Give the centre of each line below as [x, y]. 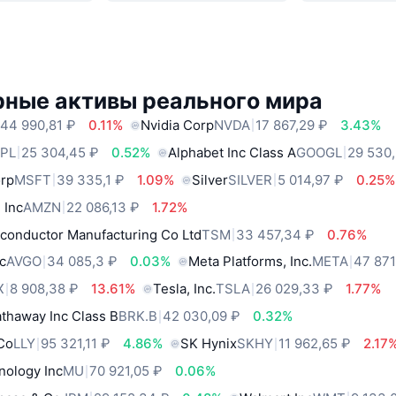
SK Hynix [209, 344]
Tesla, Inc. [185, 289]
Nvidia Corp [178, 125]
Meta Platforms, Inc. [251, 262]
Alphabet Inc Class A [232, 152]
